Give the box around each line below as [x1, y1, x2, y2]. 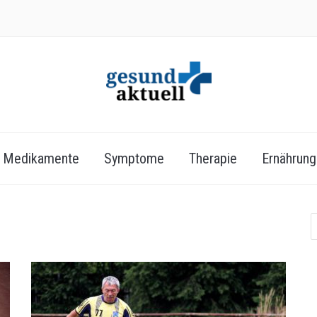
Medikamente [2, 150, 79, 168]
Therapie [188, 150, 237, 168]
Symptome [103, 150, 164, 168]
